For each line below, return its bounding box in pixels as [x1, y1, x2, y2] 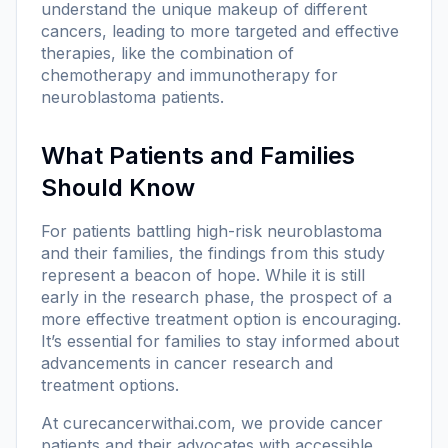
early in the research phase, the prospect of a [41, 286, 392, 307]
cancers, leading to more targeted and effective [41, 20, 399, 41]
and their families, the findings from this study [41, 242, 385, 263]
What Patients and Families [41, 140, 355, 170]
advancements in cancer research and [41, 352, 333, 373]
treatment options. [41, 374, 179, 395]
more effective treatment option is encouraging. [41, 308, 401, 329]
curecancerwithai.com [63, 412, 231, 433]
